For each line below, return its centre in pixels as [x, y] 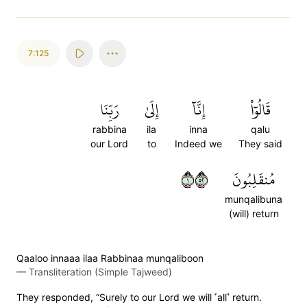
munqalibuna [254, 199]
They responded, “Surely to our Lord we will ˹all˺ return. [139, 297]
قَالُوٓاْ [260, 110]
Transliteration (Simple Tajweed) [100, 272]
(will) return [254, 213]
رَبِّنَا [109, 110]
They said [260, 144]
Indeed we [198, 144]
